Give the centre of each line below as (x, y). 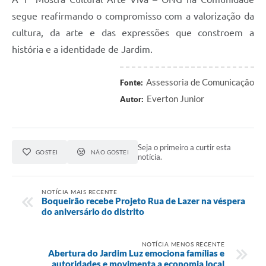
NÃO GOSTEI (110, 152)
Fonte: (132, 82)
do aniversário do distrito (93, 212)
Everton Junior (175, 98)
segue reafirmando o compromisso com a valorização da (133, 16)
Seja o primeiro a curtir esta (185, 147)
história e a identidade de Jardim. (82, 49)
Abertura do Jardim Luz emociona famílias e (136, 253)
